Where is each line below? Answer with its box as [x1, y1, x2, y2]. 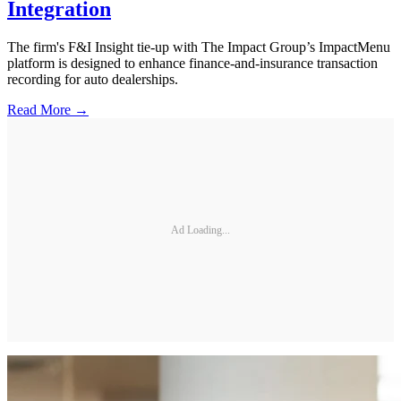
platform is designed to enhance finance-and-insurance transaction [7, 55, 378, 71]
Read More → [7, 102, 89, 117]
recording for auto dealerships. [7, 72, 178, 87]
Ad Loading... [171, 223, 230, 236]
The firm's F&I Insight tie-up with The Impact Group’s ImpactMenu [7, 39, 390, 55]
